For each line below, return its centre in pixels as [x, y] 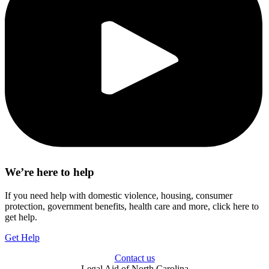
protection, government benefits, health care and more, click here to [132, 206]
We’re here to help [50, 172]
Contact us [134, 258]
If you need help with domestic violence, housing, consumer [119, 195]
